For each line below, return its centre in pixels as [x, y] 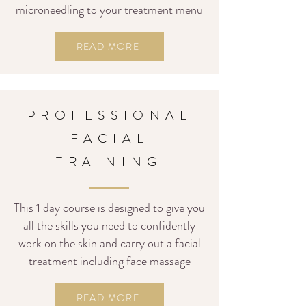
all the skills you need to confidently [109, 225]
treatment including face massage [109, 261]
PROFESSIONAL [109, 115]
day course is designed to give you [123, 208]
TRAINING [109, 162]
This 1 [27, 208]
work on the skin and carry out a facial [109, 243]
